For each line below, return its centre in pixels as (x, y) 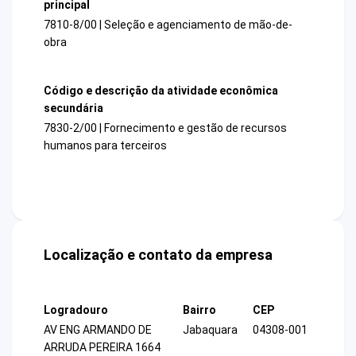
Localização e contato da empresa (158, 255)
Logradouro (76, 310)
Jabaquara (210, 330)
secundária (74, 108)
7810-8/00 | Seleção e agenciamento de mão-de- (168, 24)
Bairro (199, 310)
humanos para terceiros (105, 146)
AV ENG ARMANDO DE (98, 330)
